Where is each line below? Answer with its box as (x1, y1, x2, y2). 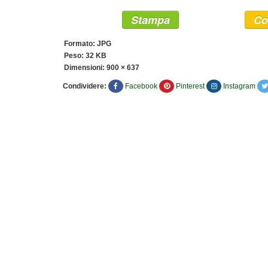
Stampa (131, 12, 170, 28)
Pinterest (176, 82, 205, 91)
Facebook (125, 82, 157, 91)
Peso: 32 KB (64, 51, 106, 60)
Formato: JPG (64, 39, 111, 48)
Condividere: (63, 82, 106, 91)
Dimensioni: (64, 63, 106, 72)
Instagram (223, 82, 255, 91)
